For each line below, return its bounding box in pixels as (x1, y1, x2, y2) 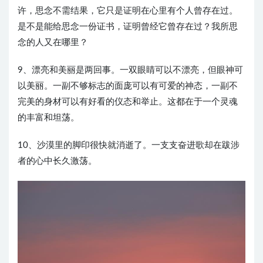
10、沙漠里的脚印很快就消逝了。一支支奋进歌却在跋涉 (18, 141, 240, 150)
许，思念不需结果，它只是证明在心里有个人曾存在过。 (18, 6, 238, 15)
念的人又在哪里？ (18, 38, 88, 47)
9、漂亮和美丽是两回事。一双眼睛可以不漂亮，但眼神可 (18, 66, 243, 75)
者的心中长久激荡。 (18, 157, 97, 166)
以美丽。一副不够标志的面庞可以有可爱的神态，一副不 (18, 82, 238, 90)
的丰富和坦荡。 (18, 113, 79, 122)
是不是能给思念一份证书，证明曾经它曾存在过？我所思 (18, 22, 238, 31)
